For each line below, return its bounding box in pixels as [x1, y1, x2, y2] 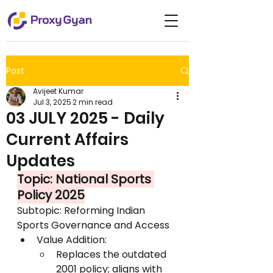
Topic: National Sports [17, 171, 154, 188]
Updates [6, 150, 75, 172]
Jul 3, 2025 [33, 97, 71, 107]
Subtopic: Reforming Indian [17, 204, 147, 218]
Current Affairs [6, 129, 129, 151]
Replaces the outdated [56, 247, 169, 261]
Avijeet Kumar [33, 86, 83, 96]
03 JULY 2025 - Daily [6, 107, 165, 129]
